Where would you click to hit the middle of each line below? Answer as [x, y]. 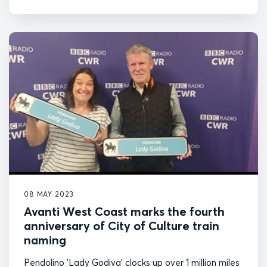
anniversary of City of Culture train [122, 226]
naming [45, 240]
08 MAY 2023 [49, 194]
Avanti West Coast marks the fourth [124, 212]
